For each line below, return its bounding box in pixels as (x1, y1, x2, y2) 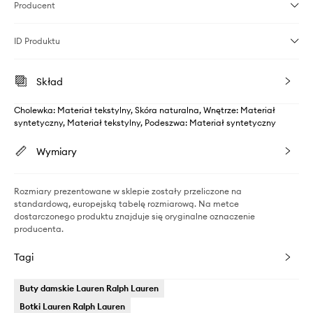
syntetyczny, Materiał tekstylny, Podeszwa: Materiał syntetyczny (14, 117, 276, 129)
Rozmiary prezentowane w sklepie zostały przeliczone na (14, 186, 242, 197)
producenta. (14, 224, 64, 235)
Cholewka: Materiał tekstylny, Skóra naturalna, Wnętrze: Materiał (14, 105, 275, 116)
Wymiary (36, 145, 77, 159)
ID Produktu (14, 36, 60, 47)
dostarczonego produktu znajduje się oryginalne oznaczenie (14, 211, 255, 222)
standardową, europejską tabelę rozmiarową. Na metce (14, 198, 239, 210)
